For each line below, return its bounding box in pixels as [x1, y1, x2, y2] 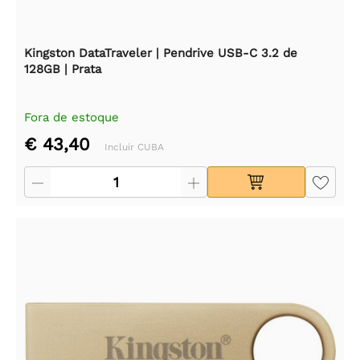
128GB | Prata [24, 62, 101, 77]
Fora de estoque [24, 110, 119, 125]
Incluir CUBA [104, 141, 164, 153]
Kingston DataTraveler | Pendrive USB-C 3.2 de [24, 46, 297, 61]
